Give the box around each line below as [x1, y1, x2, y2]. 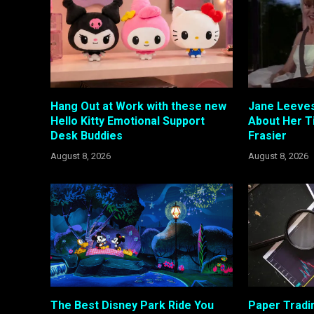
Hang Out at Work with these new [50, 100, 226, 114]
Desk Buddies [50, 129, 123, 143]
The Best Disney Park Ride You [50, 298, 214, 312]
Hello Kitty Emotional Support [50, 114, 205, 128]
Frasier [248, 129, 287, 143]
